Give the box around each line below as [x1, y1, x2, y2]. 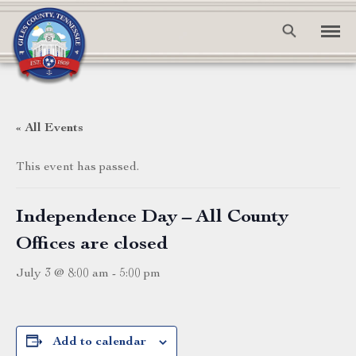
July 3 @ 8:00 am [16, 268, 109, 281]
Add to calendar [52, 336, 146, 349]
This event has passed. [16, 161, 139, 174]
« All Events [16, 122, 83, 135]
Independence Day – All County [16, 208, 288, 227]
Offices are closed [16, 235, 168, 254]
